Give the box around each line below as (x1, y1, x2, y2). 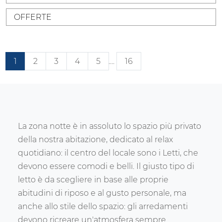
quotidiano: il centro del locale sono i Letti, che (18, 148, 198, 158)
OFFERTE (14, 12, 52, 22)
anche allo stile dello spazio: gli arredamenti (18, 202, 188, 212)
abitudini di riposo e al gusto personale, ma (18, 188, 186, 198)
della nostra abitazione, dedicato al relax (18, 135, 173, 145)
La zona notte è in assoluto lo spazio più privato (18, 121, 201, 131)
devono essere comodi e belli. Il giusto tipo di (18, 162, 194, 171)
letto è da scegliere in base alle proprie (18, 175, 168, 185)
